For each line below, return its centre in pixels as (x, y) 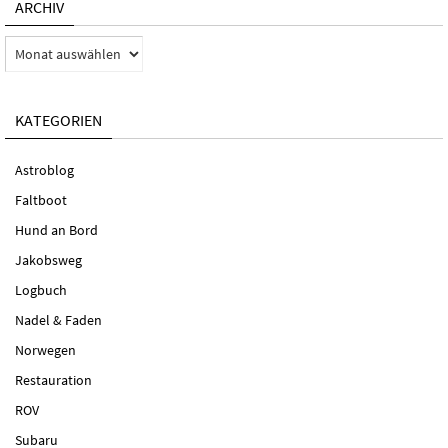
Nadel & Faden (58, 320)
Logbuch (41, 290)
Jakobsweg (48, 260)
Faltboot (41, 200)
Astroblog (44, 170)
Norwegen (45, 350)
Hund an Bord (56, 230)
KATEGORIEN (58, 120)
